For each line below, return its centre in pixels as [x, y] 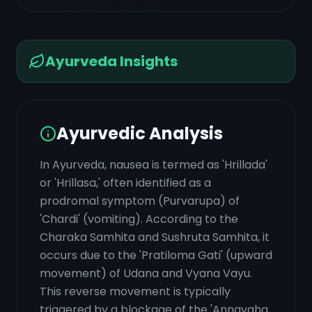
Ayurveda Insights [111, 61]
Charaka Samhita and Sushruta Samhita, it [155, 237]
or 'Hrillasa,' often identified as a [125, 183]
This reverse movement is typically [135, 291]
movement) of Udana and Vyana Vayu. [146, 273]
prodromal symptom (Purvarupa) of [140, 201]
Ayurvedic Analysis [140, 133]
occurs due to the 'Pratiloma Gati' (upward [156, 255]
